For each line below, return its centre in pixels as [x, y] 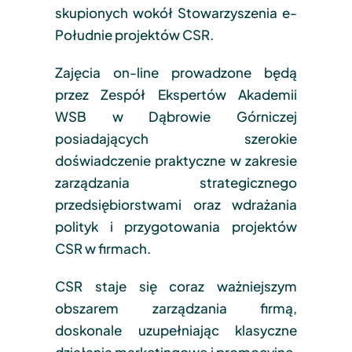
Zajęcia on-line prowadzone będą [176, 72]
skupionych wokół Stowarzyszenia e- [176, 12]
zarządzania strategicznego [176, 182]
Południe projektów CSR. [134, 34]
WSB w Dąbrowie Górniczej [176, 116]
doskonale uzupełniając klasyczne [176, 330]
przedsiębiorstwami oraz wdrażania [176, 204]
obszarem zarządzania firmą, [176, 308]
